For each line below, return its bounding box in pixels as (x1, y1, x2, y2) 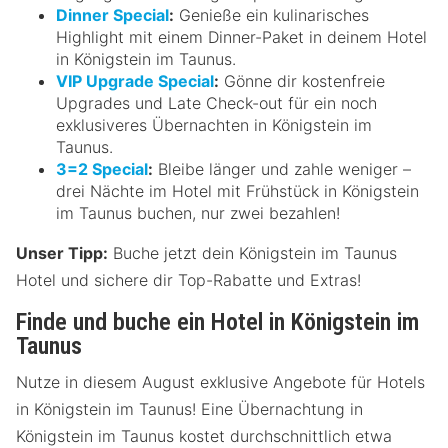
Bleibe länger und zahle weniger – (153, 158, 411, 179)
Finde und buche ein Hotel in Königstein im (16, 307, 419, 336)
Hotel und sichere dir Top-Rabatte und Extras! (16, 269, 361, 290)
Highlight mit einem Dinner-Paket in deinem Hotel (56, 26, 427, 47)
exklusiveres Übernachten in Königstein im (56, 114, 372, 135)
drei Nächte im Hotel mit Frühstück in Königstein (56, 180, 419, 201)
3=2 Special (56, 158, 148, 179)
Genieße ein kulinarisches (174, 4, 369, 25)
